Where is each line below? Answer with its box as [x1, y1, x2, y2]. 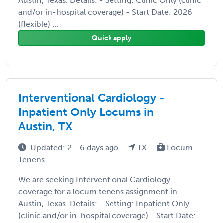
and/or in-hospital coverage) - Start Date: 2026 [18, 7, 192, 17]
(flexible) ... [18, 19, 58, 29]
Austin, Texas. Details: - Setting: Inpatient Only [18, 198, 189, 208]
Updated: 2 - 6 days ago [30, 142, 120, 152]
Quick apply [92, 33, 131, 42]
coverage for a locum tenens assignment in [18, 186, 177, 196]
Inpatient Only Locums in [18, 105, 154, 119]
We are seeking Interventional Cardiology [18, 174, 170, 184]
